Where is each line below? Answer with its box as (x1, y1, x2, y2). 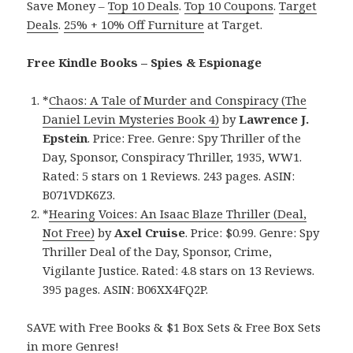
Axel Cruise (114, 225, 186, 241)
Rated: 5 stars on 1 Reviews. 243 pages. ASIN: (43, 168, 295, 184)
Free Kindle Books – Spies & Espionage (27, 54, 262, 71)
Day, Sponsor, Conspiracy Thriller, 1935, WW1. (43, 149, 303, 165)
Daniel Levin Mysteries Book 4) (43, 111, 220, 128)
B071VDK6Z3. (43, 187, 116, 203)
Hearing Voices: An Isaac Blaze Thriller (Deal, (49, 206, 307, 222)
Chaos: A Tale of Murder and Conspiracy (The (49, 92, 307, 109)
